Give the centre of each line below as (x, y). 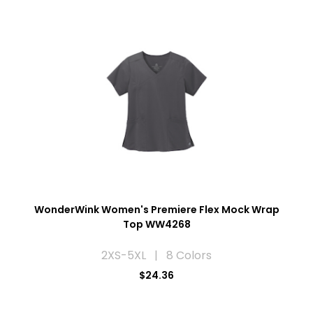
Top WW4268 (156, 225)
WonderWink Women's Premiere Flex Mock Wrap (156, 210)
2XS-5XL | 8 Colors (156, 256)
